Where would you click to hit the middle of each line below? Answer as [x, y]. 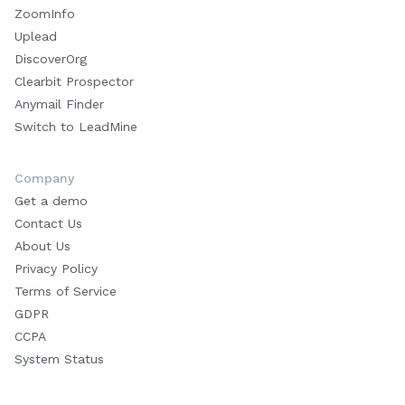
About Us [42, 246]
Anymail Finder [59, 104]
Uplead [36, 37]
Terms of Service [66, 292]
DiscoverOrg [51, 59]
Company [44, 179]
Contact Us [48, 224]
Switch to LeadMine [76, 127]
